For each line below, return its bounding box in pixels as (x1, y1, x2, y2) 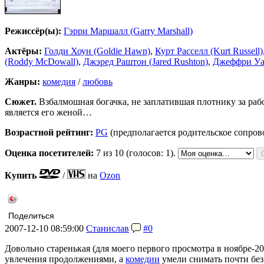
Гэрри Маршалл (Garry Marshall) (64, 26, 193, 37)
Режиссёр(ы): (5, 26, 61, 37)
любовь (82, 77, 113, 87)
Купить (5, 170, 37, 181)
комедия (42, 77, 75, 87)
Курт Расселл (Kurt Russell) (155, 46, 263, 57)
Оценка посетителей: (5, 148, 94, 159)
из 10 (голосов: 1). (101, 148, 178, 159)
